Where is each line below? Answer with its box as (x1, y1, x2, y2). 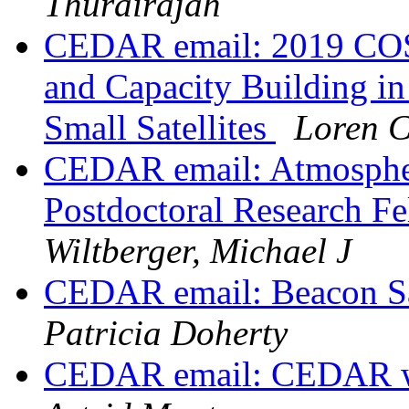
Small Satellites (44, 108, 276, 148)
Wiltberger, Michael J (44, 231, 351, 271)
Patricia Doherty (44, 313, 288, 353)
